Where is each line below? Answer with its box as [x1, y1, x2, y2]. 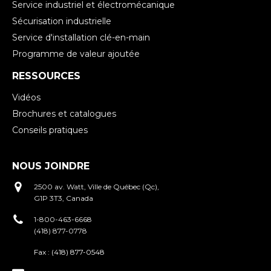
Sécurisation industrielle [12, 16, 111, 27]
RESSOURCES [12, 70, 80, 82]
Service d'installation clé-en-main [12, 32, 150, 44]
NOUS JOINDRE [12, 160, 90, 172]
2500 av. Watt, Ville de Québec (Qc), [34, 181, 159, 191]
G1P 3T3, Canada [34, 193, 93, 203]
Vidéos [12, 92, 41, 103]
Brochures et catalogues [12, 108, 116, 120]
